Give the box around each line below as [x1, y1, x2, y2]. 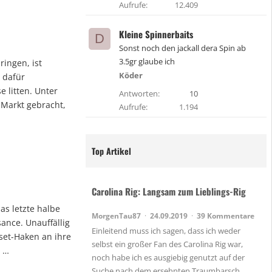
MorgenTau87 [92, 210, 143, 221]
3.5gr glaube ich [119, 56, 175, 67]
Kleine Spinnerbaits [119, 27, 193, 41]
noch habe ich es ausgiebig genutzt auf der [92, 252, 245, 263]
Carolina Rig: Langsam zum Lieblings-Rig [92, 185, 246, 199]
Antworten [119, 88, 158, 99]
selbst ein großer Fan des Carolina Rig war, [92, 239, 243, 250]
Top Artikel [92, 144, 131, 157]
